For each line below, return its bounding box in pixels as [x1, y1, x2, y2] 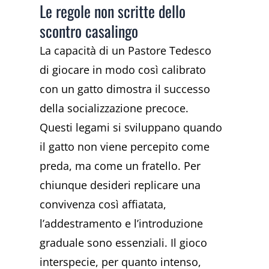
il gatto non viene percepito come [40, 139, 210, 154]
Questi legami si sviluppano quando [40, 119, 223, 134]
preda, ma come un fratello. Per [40, 158, 201, 173]
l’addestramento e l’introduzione [40, 216, 204, 231]
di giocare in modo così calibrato [40, 62, 207, 77]
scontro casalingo [40, 19, 139, 43]
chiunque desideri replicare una [40, 177, 201, 192]
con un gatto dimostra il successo [40, 81, 211, 96]
